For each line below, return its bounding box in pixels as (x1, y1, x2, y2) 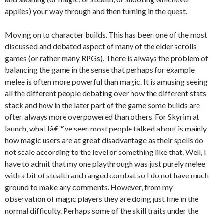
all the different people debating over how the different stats (5, 88, 206, 98)
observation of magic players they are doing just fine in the (5, 194, 198, 203)
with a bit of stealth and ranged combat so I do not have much (5, 171, 209, 180)
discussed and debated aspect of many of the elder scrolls (5, 42, 197, 51)
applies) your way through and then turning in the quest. (5, 6, 187, 16)
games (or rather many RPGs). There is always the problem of (5, 53, 208, 63)
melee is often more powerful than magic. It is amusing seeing (5, 77, 208, 86)
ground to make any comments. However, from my (5, 182, 173, 192)
